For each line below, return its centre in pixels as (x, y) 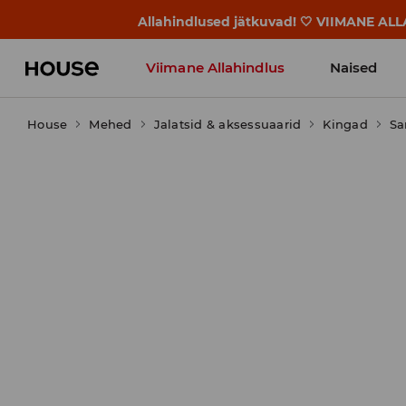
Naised (353, 68)
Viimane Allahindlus (215, 68)
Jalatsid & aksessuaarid (227, 124)
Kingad (345, 124)
